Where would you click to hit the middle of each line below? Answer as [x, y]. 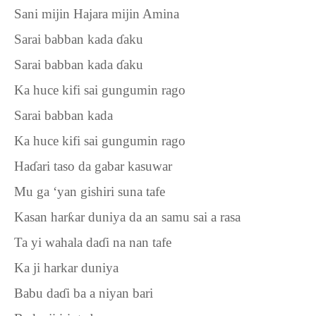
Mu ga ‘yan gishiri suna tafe [90, 192]
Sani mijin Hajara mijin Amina [97, 14]
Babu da [37, 293]
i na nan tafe [139, 242]
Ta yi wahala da [56, 242]
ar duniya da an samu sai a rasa [158, 217]
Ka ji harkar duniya [66, 268]
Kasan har [41, 217]
